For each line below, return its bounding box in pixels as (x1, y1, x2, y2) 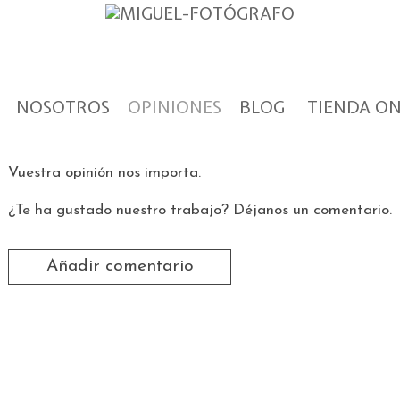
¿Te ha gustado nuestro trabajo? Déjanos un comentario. (8, 203, 392, 218)
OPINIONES (128, 96, 221, 119)
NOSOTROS (16, 96, 110, 119)
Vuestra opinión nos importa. (8, 165, 201, 180)
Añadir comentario (46, 258, 194, 275)
